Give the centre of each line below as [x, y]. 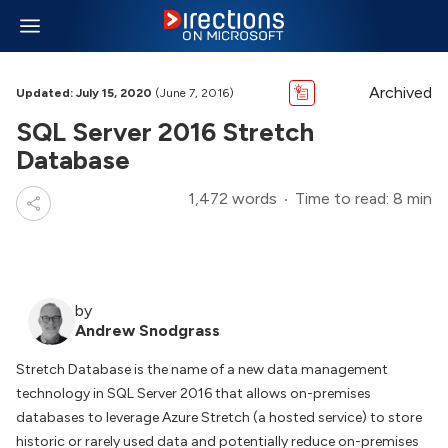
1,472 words [232, 198]
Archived [400, 92]
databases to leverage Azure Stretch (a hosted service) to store [219, 417]
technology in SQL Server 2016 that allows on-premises [193, 393]
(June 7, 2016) [193, 93]
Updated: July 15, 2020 [84, 93]
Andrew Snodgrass [147, 330]
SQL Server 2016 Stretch [165, 132]
